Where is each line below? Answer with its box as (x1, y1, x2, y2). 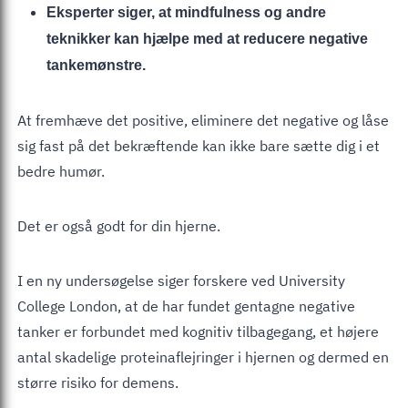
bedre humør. (17, 161, 105, 180)
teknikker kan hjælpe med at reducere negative (46, 30, 368, 46)
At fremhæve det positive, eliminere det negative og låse (17, 110, 389, 129)
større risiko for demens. (17, 372, 178, 392)
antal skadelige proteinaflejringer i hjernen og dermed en (17, 347, 389, 366)
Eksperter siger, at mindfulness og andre (46, 4, 326, 20)
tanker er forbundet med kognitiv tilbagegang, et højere (17, 321, 379, 341)
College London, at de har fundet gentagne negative (17, 296, 355, 315)
